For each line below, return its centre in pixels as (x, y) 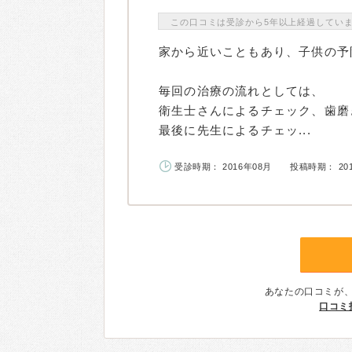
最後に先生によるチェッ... (235, 130)
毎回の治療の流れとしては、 (242, 91)
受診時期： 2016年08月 (223, 167)
